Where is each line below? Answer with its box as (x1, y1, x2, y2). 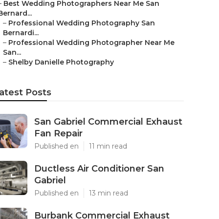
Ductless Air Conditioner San (34, 163, 164, 174)
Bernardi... (3, 28, 39, 37)
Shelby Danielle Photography (8, 58, 114, 66)
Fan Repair (34, 128, 83, 139)
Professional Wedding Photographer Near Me (8, 38, 175, 47)
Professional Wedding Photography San (8, 19, 155, 27)
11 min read (89, 142, 127, 151)
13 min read (89, 189, 128, 197)
